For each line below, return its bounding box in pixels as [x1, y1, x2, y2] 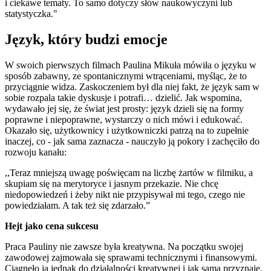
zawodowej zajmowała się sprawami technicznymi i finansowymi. [5, 252, 257, 263]
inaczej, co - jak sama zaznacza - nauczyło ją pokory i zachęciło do [5, 135, 260, 146]
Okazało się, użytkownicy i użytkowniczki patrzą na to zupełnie [5, 125, 249, 135]
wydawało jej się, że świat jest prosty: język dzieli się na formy [5, 103, 244, 114]
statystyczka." [5, 8, 60, 19]
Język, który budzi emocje [5, 31, 168, 47]
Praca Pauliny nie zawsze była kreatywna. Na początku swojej [5, 241, 243, 252]
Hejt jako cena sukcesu [5, 220, 99, 231]
